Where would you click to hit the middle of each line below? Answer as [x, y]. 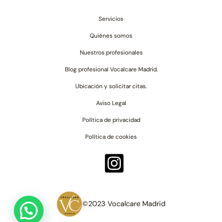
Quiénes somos [111, 35]
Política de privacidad [111, 120]
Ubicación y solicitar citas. [111, 86]
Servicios [111, 19]
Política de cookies [111, 137]
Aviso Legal [111, 103]
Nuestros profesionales [111, 52]
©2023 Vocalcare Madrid [124, 204]
